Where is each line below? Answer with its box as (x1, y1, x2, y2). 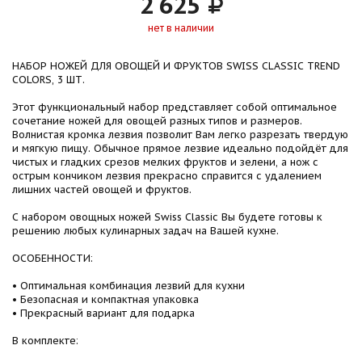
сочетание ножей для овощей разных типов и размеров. (12, 114, 302, 127)
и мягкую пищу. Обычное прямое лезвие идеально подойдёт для (12, 141, 348, 154)
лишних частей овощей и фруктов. (12, 183, 192, 196)
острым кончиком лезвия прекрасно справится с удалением (12, 169, 322, 182)
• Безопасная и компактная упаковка (12, 293, 199, 305)
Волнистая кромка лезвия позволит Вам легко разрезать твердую (12, 128, 348, 141)
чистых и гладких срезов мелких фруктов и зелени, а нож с (12, 155, 318, 168)
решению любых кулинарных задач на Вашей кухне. (12, 224, 279, 237)
